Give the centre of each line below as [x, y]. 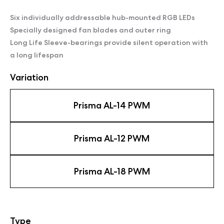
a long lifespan [37, 55]
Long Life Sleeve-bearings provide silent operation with [109, 43]
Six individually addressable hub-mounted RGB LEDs [102, 18]
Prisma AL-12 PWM [112, 138]
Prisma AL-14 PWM [112, 105]
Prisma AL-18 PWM [112, 171]
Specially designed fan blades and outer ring [90, 30]
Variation [29, 77]
